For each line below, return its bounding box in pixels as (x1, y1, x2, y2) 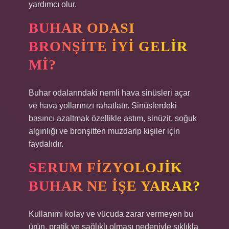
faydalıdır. (29, 140, 63, 148)
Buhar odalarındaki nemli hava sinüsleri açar (29, 88, 190, 97)
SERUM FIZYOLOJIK (29, 159, 182, 175)
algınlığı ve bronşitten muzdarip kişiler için (29, 127, 180, 135)
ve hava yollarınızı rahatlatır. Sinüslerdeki (29, 101, 177, 110)
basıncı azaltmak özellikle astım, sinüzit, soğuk (29, 114, 197, 123)
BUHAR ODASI (29, 20, 135, 36)
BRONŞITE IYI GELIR (29, 38, 188, 54)
